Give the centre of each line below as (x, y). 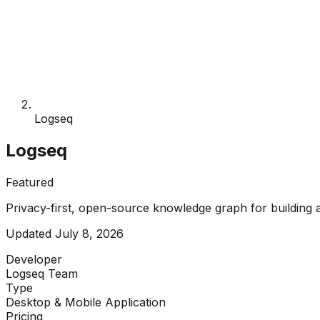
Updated (30, 233)
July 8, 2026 (89, 233)
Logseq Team (42, 273)
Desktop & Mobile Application (86, 302)
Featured (30, 182)
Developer (34, 259)
